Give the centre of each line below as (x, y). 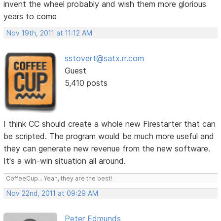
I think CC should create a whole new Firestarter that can (110, 124)
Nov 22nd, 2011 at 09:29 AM (53, 193)
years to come (30, 17)
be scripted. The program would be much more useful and (109, 136)
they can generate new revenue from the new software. (107, 148)
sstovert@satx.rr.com (104, 58)
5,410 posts (86, 83)
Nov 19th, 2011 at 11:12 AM (50, 33)
